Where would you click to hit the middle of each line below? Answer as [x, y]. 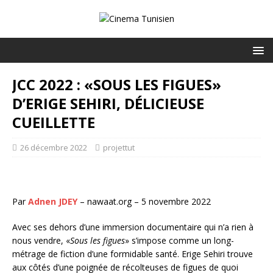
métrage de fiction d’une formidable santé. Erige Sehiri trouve [133, 254]
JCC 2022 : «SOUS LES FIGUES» [117, 84]
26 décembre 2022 [54, 147]
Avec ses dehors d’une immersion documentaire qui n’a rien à [133, 227]
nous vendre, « [41, 240]
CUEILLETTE [54, 122]
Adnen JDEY [53, 201]
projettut [119, 147]
